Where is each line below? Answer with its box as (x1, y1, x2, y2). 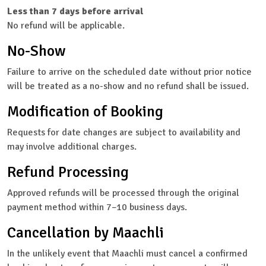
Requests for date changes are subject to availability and (7, 126, 240, 139)
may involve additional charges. (7, 141, 137, 153)
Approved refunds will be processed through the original (7, 187, 239, 199)
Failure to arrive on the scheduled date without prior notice (7, 66, 252, 78)
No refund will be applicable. (7, 20, 125, 32)
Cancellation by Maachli (7, 223, 164, 242)
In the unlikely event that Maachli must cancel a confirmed (7, 248, 248, 260)
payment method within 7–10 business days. (7, 201, 187, 214)
